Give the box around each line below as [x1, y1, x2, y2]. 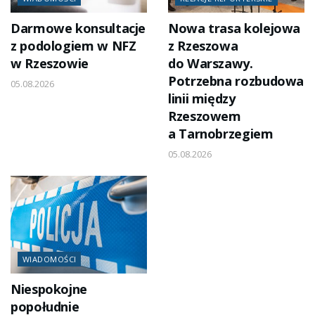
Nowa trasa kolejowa [168, 20, 301, 37]
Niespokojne [11, 281, 87, 298]
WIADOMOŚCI [22, 254, 77, 265]
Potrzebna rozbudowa [168, 72, 304, 90]
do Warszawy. [168, 55, 253, 72]
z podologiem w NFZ [11, 37, 136, 55]
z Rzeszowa [168, 37, 238, 55]
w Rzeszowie [11, 55, 89, 72]
